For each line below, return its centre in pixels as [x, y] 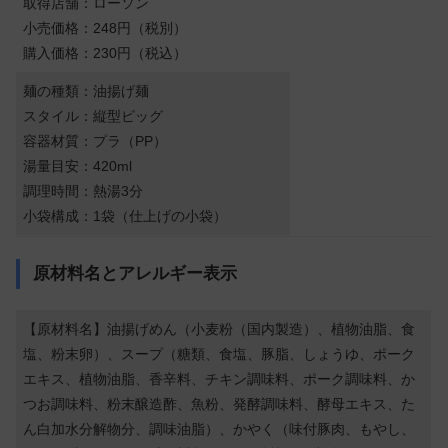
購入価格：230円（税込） [105, 52]
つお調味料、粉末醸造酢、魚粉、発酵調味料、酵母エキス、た [219, 403]
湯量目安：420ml [78, 165]
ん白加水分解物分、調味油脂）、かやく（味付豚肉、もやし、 [219, 428]
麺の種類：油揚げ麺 [86, 90]
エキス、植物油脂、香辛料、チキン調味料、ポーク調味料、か [219, 378]
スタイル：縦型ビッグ [93, 115]
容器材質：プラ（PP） [95, 140]
